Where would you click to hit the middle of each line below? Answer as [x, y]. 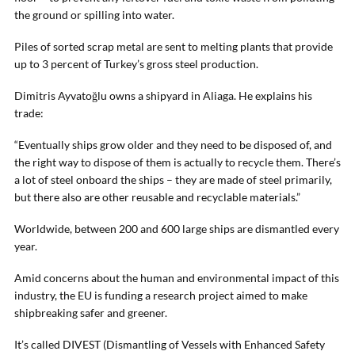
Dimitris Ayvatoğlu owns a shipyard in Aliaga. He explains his [163, 95]
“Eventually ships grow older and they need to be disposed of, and [173, 145]
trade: [29, 113]
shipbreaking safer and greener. [91, 313]
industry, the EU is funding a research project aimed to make [161, 295]
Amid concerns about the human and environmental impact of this [177, 278]
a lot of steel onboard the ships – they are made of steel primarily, [173, 179]
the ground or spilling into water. [94, 15]
